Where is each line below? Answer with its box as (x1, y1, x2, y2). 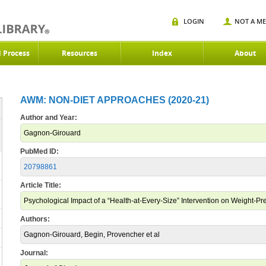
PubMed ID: (20, 147, 59, 156)
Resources (62, 48, 97, 58)
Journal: (20, 249, 48, 257)
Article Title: (20, 181, 61, 189)
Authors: (20, 215, 50, 223)
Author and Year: (20, 113, 77, 122)
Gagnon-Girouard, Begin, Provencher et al (24, 230, 160, 239)
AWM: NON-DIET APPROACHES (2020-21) (20, 95, 209, 105)
